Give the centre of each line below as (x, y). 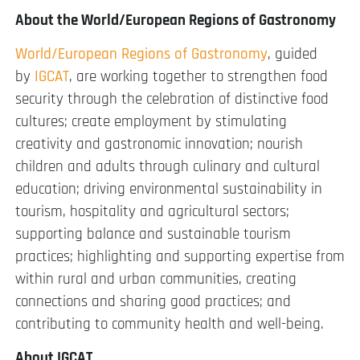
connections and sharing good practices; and (153, 302)
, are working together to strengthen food (198, 77)
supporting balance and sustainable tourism (153, 235)
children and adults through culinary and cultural (168, 167)
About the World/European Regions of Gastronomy (176, 20)
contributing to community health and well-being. (170, 325)
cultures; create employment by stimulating (151, 122)
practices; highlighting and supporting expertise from (180, 257)
